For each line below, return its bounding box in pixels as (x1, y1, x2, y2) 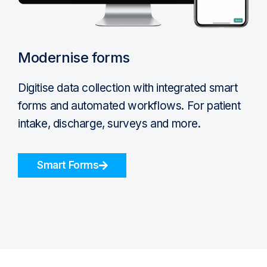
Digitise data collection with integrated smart (18, 80, 238, 95)
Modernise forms (18, 48, 130, 66)
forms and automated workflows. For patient (18, 98, 241, 113)
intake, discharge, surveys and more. (18, 116, 201, 131)
